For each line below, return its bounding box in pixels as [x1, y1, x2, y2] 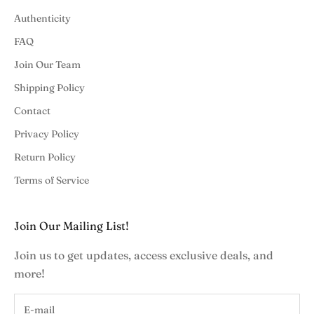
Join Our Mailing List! [14, 219, 129, 233]
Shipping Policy [14, 81, 85, 95]
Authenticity [14, 12, 71, 25]
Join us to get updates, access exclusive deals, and [14, 248, 273, 263]
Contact [14, 104, 50, 118]
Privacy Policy [14, 128, 79, 141]
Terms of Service [14, 174, 89, 187]
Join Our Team [14, 58, 81, 71]
